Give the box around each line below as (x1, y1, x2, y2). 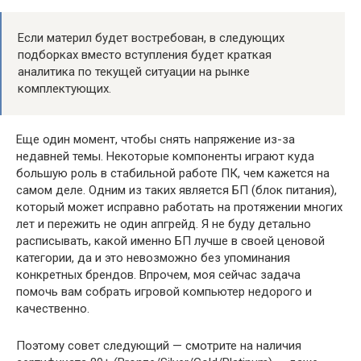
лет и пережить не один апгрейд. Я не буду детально (16, 217, 311, 231)
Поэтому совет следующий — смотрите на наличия (16, 338, 301, 353)
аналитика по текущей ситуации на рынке (18, 64, 250, 79)
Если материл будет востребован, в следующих (18, 31, 284, 45)
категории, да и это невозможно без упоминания (16, 251, 290, 265)
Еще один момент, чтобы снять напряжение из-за (16, 132, 295, 147)
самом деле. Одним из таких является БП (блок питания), (16, 183, 337, 197)
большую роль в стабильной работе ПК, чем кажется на (16, 166, 330, 180)
